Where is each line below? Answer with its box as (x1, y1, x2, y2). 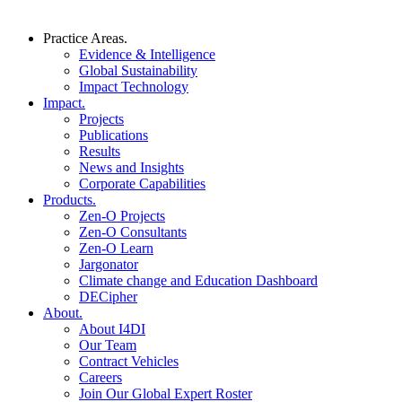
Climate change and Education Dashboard (79, 272, 318, 288)
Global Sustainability (79, 62, 197, 78)
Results (79, 143, 120, 159)
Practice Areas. (43, 30, 127, 46)
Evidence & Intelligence (79, 46, 215, 62)
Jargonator (79, 256, 138, 272)
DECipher (79, 288, 137, 304)
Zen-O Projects (79, 207, 165, 223)
